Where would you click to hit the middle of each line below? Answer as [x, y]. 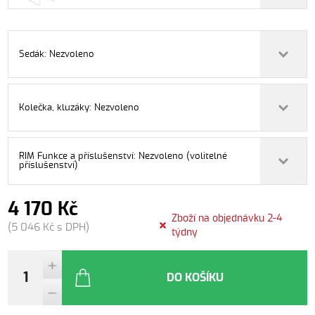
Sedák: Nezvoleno [57, 54]
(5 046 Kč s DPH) [49, 227]
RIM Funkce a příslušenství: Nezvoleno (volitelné [123, 156]
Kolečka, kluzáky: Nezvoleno [79, 108]
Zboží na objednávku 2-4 [226, 218]
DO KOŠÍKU [195, 278]
